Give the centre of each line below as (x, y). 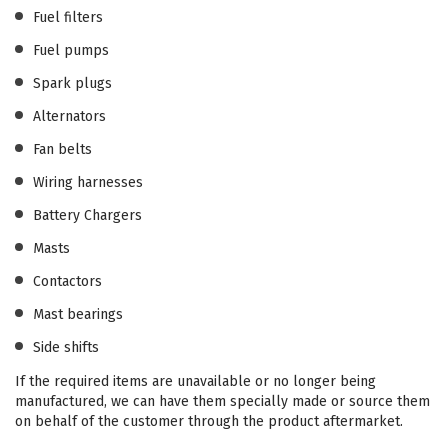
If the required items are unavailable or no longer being (195, 381)
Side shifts (66, 347)
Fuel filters (68, 17)
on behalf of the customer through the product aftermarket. (209, 421)
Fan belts (62, 149)
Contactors (67, 281)
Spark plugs (72, 83)
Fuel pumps (71, 50)
